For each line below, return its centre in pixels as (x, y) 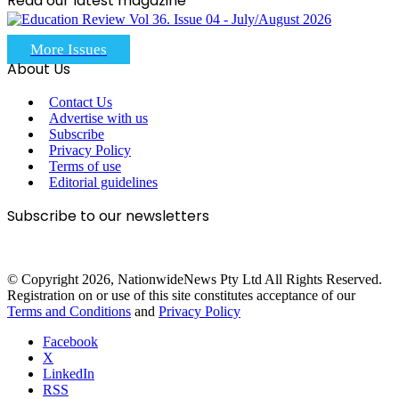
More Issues (69, 49)
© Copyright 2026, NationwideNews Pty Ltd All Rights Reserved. (195, 279)
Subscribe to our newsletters (108, 216)
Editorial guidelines (103, 182)
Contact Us (81, 102)
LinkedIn (69, 373)
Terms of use (85, 166)
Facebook (70, 341)
